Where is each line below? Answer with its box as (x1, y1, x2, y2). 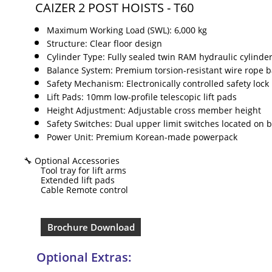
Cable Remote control (24, 184, 131, 195)
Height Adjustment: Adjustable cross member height (47, 104, 261, 116)
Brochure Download (47, 221, 135, 233)
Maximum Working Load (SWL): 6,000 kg (47, 24, 207, 36)
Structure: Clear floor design (47, 38, 162, 49)
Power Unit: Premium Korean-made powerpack (47, 131, 237, 143)
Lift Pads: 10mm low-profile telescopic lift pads (47, 91, 237, 103)
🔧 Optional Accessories (24, 155, 120, 166)
